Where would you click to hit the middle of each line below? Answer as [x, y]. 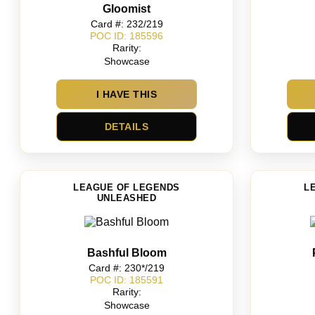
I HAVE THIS [127, 95]
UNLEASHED [127, 198]
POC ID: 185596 [127, 36]
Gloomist [127, 9]
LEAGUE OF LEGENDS [127, 188]
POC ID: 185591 [127, 279]
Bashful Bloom [127, 253]
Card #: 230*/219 [127, 268]
